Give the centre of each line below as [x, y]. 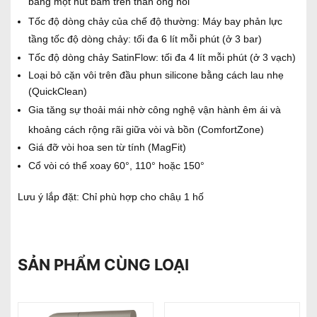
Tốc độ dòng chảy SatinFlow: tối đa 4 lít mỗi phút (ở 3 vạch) [162, 57]
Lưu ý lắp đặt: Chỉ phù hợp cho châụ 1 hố [111, 196]
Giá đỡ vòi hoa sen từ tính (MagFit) [107, 147]
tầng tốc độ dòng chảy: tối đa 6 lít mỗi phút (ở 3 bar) [145, 39]
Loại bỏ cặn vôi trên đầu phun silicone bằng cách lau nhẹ [156, 75]
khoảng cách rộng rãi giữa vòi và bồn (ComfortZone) [146, 129]
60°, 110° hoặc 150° [158, 165]
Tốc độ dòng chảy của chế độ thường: [115, 21]
